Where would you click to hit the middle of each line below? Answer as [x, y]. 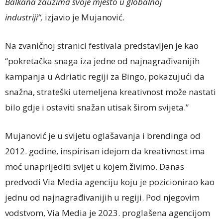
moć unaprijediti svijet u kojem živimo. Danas [95, 167]
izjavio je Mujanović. [84, 17]
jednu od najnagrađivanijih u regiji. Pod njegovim [102, 197]
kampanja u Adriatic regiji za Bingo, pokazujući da [105, 76]
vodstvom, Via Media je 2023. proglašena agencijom [108, 213]
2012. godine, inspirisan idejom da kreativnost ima [105, 151]
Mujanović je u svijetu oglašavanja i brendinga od [103, 136]
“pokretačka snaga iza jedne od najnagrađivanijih [102, 61]
